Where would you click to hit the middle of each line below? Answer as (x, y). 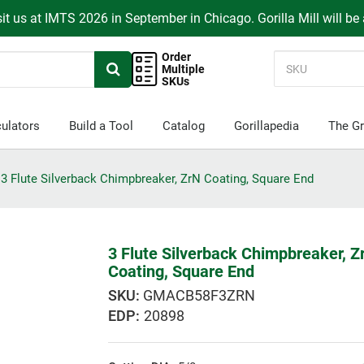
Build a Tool (101, 126)
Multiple (184, 69)
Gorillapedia (266, 126)
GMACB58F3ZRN (199, 296)
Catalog (183, 126)
